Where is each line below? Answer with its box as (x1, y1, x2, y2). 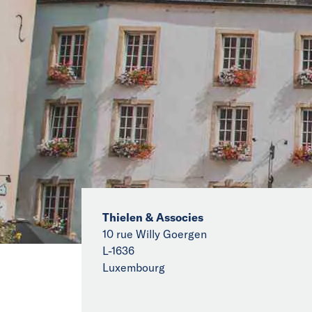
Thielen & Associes (102, 210, 203, 224)
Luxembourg (102, 260, 165, 274)
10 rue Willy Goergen (102, 226, 207, 241)
